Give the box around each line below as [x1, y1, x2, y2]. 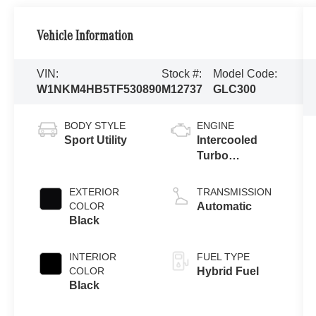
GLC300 [212, 83, 256, 95]
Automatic [196, 200, 252, 212]
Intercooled [196, 133, 257, 146]
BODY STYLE [64, 119, 126, 131]
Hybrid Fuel [196, 265, 259, 277]
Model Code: [212, 67, 277, 80]
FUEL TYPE [196, 250, 250, 262]
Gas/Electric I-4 [196, 164, 276, 177]
